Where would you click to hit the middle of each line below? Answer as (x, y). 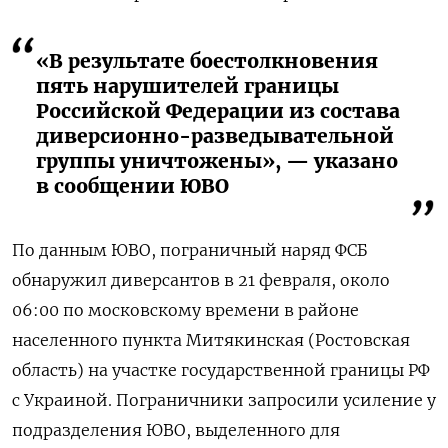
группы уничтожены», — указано (217, 160)
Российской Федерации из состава (218, 110)
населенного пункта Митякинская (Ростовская (211, 339)
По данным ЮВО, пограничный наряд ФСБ (189, 249)
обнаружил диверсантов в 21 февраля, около (201, 279)
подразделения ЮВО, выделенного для (176, 429)
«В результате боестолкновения (207, 60)
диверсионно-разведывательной (215, 135)
